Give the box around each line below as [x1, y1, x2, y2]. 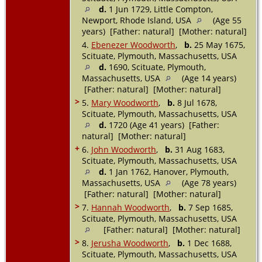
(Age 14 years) [180, 72, 236, 84]
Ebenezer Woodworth [91, 39, 175, 50]
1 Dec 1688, [185, 237, 232, 249]
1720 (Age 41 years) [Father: [106, 119, 219, 130]
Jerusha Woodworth [91, 237, 168, 249]
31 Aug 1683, [173, 143, 225, 155]
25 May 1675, [192, 39, 245, 50]
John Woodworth [91, 143, 156, 155]
